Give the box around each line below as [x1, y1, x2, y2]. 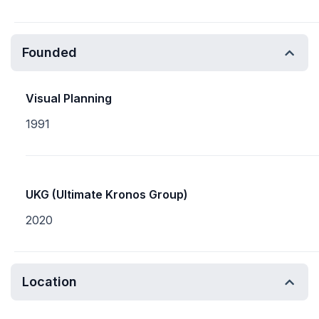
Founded [22, 45, 77, 60]
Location [22, 274, 77, 289]
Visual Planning [26, 91, 112, 105]
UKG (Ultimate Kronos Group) [26, 187, 188, 202]
